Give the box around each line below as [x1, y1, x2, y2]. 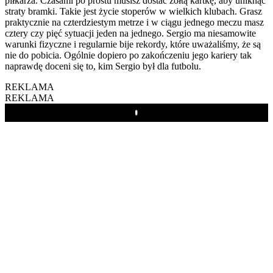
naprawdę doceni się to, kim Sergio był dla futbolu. [5, 60, 201, 71]
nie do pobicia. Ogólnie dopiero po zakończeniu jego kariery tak [5, 49, 252, 60]
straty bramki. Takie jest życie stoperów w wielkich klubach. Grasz [5, 5, 262, 16]
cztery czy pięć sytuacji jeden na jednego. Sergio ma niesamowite [5, 27, 256, 38]
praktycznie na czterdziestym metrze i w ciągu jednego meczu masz [5, 16, 264, 27]
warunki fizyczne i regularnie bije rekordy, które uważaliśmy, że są [5, 38, 261, 49]
